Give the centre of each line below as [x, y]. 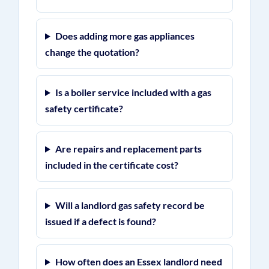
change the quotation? [92, 52]
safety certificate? [84, 108]
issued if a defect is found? [100, 221]
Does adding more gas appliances [125, 36]
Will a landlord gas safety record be [130, 205]
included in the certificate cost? [111, 165]
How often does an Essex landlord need [138, 261]
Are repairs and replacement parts [128, 149]
